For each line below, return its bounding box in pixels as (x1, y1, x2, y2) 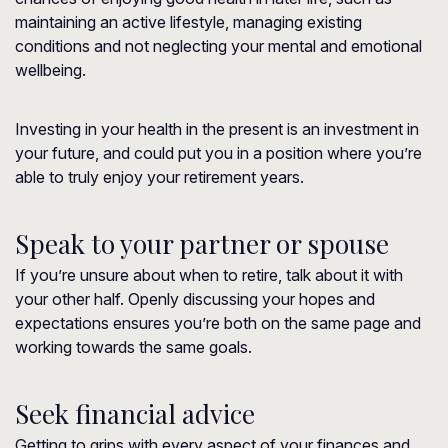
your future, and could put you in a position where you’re (15, 143, 422, 163)
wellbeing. (15, 60, 86, 80)
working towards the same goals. (15, 337, 252, 357)
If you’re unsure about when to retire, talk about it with (15, 265, 403, 285)
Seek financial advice (15, 396, 255, 431)
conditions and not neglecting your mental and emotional (15, 36, 422, 56)
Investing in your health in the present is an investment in (15, 119, 419, 139)
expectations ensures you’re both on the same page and (15, 313, 421, 333)
